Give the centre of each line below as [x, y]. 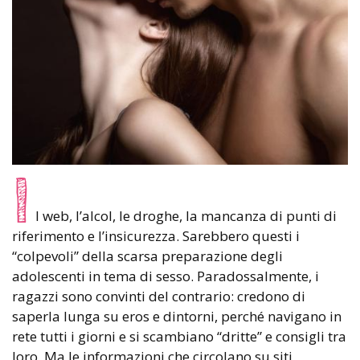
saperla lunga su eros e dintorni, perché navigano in [177, 317]
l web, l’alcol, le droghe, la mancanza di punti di [186, 216]
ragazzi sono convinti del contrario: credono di [159, 297]
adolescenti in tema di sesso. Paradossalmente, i [166, 276]
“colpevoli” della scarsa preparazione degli [147, 256]
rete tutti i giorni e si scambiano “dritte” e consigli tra [179, 337]
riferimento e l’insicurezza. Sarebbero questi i [156, 236]
